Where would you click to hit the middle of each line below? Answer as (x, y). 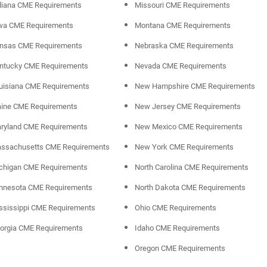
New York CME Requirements (184, 147)
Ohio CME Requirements (175, 208)
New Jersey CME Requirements (187, 107)
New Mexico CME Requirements (188, 127)
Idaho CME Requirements (177, 228)
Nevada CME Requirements (180, 66)
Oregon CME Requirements (180, 249)
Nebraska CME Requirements (184, 46)
